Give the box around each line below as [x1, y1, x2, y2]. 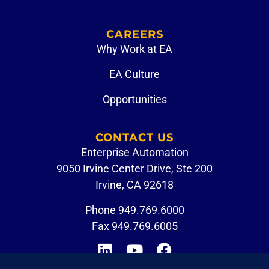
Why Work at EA [97, 43, 172, 56]
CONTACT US [95, 131, 174, 145]
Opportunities [102, 93, 167, 106]
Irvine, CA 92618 [95, 178, 174, 192]
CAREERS [106, 28, 163, 41]
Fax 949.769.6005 [91, 219, 178, 232]
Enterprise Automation [80, 146, 189, 159]
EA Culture [109, 68, 160, 81]
